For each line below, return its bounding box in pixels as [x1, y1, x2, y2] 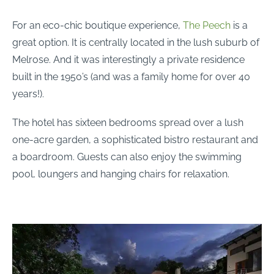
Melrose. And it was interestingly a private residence [12, 53, 245, 65]
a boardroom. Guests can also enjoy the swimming [12, 150, 242, 163]
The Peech [183, 19, 231, 31]
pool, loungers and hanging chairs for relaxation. [12, 168, 229, 180]
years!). [12, 87, 44, 100]
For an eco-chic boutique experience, [12, 19, 183, 31]
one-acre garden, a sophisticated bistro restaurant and [12, 133, 258, 146]
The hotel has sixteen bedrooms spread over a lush [12, 116, 243, 128]
